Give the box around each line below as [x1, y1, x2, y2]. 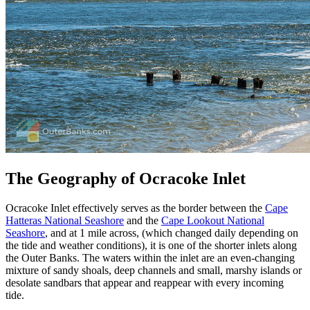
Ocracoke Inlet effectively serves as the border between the [6, 201, 265, 214]
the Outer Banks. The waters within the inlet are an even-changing [6, 251, 295, 264]
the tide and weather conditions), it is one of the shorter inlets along [6, 239, 297, 251]
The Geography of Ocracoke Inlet [6, 169, 246, 188]
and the [124, 214, 161, 226]
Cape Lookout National [161, 214, 264, 226]
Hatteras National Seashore [6, 214, 124, 226]
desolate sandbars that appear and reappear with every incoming [6, 276, 284, 289]
